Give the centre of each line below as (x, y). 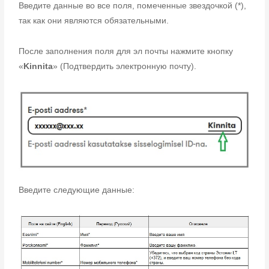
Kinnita (38, 67)
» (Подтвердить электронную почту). (125, 67)
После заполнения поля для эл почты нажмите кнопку (126, 52)
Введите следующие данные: (77, 190)
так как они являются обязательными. (94, 20)
